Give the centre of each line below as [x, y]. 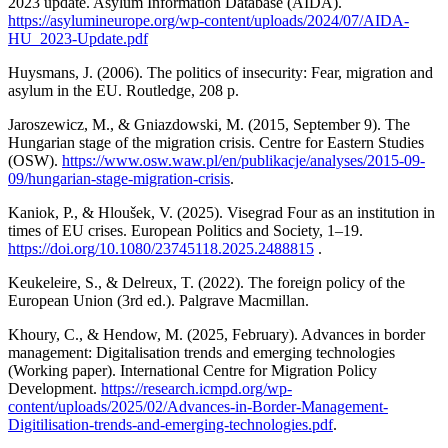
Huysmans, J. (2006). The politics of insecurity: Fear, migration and [220, 72]
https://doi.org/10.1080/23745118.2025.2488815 [161, 248]
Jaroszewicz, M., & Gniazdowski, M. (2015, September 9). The [209, 124]
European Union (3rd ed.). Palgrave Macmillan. [158, 300]
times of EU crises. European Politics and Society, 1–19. [185, 230]
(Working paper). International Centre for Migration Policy [192, 370]
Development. [54, 388]
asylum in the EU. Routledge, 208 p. [123, 90]
